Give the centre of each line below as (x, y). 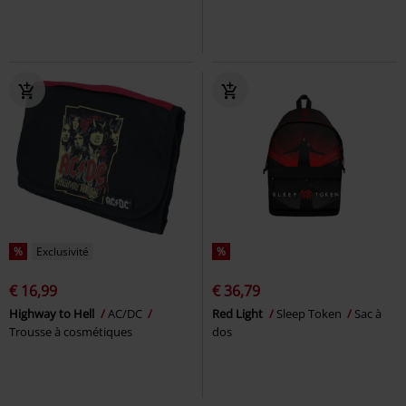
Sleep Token (310, 313)
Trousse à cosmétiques (71, 331)
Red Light (239, 313)
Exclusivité (63, 251)
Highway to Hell (53, 313)
